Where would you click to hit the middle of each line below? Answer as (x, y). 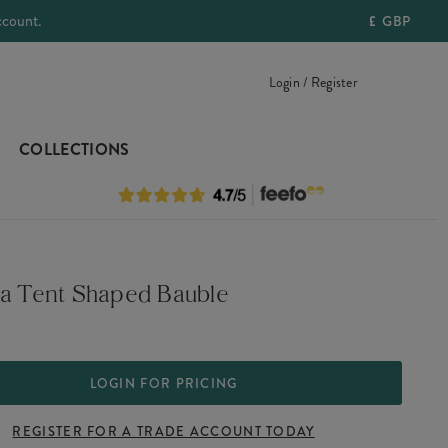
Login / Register (313, 82)
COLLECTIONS (74, 149)
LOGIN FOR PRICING (163, 383)
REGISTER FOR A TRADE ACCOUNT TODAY (163, 431)
